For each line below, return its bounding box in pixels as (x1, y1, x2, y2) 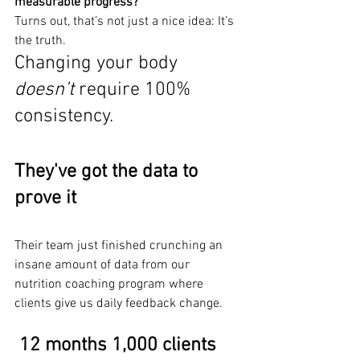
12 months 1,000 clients (19, 334, 221, 357)
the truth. (14, 33, 66, 49)
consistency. (14, 105, 113, 128)
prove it (14, 187, 76, 210)
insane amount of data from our (14, 257, 193, 273)
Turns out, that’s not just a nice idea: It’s (14, 14, 237, 30)
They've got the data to (14, 161, 202, 183)
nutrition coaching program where (14, 276, 207, 292)
